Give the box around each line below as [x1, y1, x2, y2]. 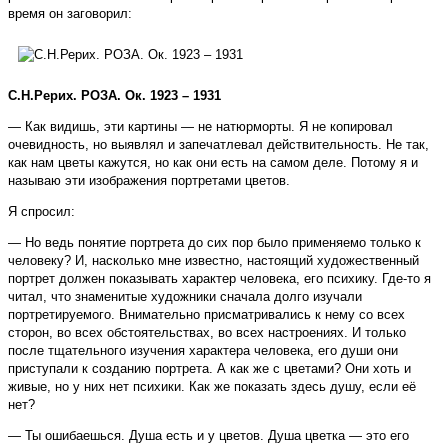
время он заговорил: [8, 6, 132, 22]
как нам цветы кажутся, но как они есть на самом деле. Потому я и [8, 155, 418, 171]
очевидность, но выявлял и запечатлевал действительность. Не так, [8, 137, 429, 153]
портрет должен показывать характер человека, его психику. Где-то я [8, 271, 431, 287]
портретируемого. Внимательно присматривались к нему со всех [8, 307, 405, 323]
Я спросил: [8, 204, 75, 220]
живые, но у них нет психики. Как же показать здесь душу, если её [8, 379, 416, 395]
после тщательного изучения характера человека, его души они [8, 343, 398, 359]
